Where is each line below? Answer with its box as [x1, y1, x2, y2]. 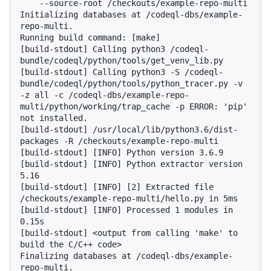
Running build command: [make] [20, 33, 160, 43]
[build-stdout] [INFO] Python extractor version [20, 159, 243, 169]
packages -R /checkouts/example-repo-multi [20, 136, 218, 146]
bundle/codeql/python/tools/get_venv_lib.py [20, 56, 223, 66]
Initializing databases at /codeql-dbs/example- [20, 10, 243, 20]
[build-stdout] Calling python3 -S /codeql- [20, 67, 223, 77]
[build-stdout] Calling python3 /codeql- [20, 44, 209, 54]
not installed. [20, 113, 88, 123]
